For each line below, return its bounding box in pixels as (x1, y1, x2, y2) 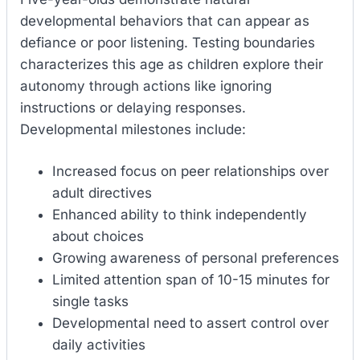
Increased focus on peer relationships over (52, 163, 329, 180)
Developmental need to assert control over (52, 315, 329, 332)
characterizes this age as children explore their (20, 55, 323, 72)
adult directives (52, 185, 152, 202)
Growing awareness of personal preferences (52, 250, 339, 267)
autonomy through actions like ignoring (20, 77, 272, 94)
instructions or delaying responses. (20, 99, 246, 116)
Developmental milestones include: (20, 121, 246, 137)
